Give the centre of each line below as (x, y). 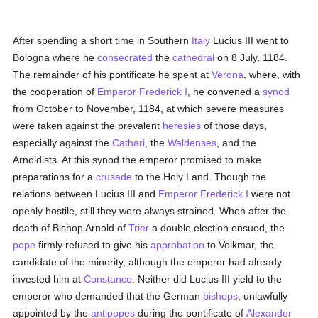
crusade (114, 177)
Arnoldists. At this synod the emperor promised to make (137, 160)
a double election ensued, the (217, 228)
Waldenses (192, 143)
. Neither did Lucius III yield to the (207, 279)
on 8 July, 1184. (251, 57)
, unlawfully (263, 296)
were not (270, 194)
